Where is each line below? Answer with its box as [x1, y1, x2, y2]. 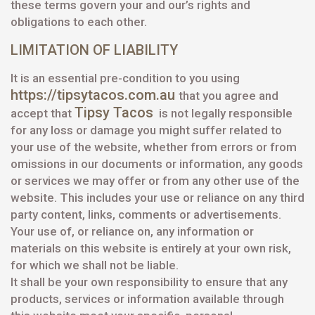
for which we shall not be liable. [11, 258, 179, 272]
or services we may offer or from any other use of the [11, 174, 300, 188]
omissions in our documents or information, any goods [11, 157, 303, 171]
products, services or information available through [11, 292, 284, 306]
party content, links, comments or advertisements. [11, 207, 281, 221]
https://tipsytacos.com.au [11, 86, 179, 103]
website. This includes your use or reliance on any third [11, 191, 304, 205]
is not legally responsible [153, 106, 292, 120]
